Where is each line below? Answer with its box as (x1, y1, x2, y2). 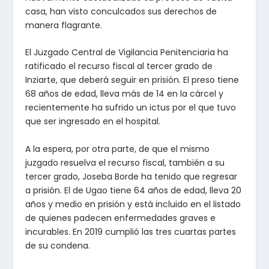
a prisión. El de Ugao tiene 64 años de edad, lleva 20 (25, 184, 242, 196)
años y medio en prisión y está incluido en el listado (25, 198, 241, 210)
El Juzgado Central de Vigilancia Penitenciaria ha (25, 46, 229, 59)
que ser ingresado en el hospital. (25, 115, 161, 128)
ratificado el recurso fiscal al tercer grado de (25, 60, 213, 73)
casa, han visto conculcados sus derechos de (25, 5, 217, 17)
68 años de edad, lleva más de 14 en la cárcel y (25, 88, 224, 100)
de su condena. (25, 239, 91, 252)
